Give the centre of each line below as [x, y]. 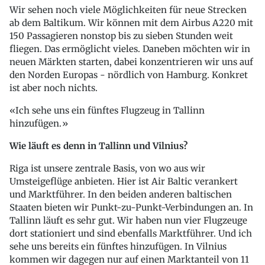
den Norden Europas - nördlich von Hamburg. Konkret [129, 75]
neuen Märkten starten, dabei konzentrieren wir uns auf [131, 62]
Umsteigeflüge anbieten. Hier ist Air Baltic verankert [124, 181]
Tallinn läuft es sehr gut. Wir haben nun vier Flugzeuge [128, 220]
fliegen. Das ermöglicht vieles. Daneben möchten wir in [130, 49]
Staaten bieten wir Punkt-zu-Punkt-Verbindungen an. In [131, 207]
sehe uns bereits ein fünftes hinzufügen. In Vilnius [118, 246]
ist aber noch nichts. [54, 88]
